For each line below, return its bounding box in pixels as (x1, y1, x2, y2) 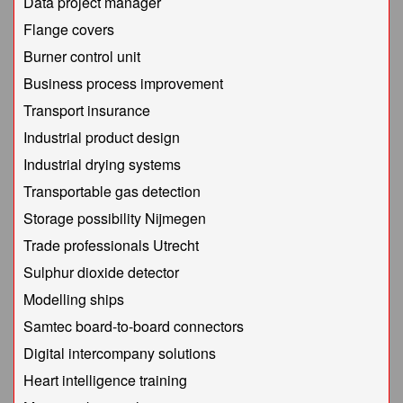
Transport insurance (23, 100, 150, 121)
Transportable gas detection (23, 181, 201, 202)
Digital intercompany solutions (23, 343, 216, 364)
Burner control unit (23, 46, 140, 67)
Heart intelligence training (23, 370, 187, 391)
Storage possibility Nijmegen (23, 208, 206, 229)
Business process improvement (23, 73, 223, 94)
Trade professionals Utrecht (23, 235, 199, 256)
